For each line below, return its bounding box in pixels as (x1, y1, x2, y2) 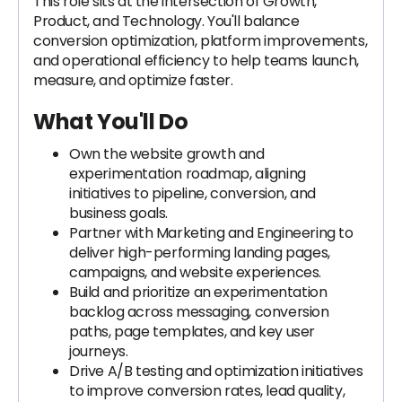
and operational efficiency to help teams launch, (33, 50, 359, 71)
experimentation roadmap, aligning (69, 163, 306, 184)
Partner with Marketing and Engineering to (69, 223, 354, 243)
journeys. (69, 341, 128, 362)
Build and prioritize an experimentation (69, 282, 328, 302)
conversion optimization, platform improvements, (33, 31, 368, 51)
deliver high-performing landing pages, (69, 242, 330, 263)
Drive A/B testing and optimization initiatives (69, 361, 363, 381)
